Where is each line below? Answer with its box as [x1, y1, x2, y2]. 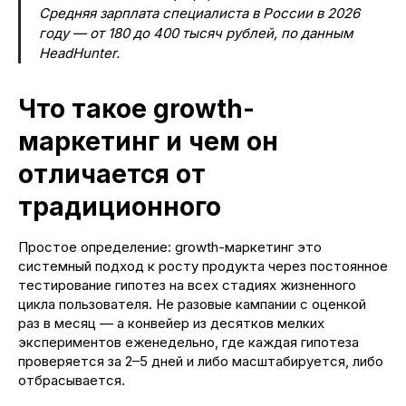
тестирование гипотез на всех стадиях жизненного [18, 275, 356, 294]
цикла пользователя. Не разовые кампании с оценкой [18, 295, 366, 313]
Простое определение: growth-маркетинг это [18, 237, 322, 256]
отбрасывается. [18, 371, 125, 389]
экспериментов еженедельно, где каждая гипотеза [18, 333, 359, 351]
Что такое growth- [18, 92, 255, 124]
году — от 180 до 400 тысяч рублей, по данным [39, 24, 353, 42]
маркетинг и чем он [18, 125, 278, 157]
